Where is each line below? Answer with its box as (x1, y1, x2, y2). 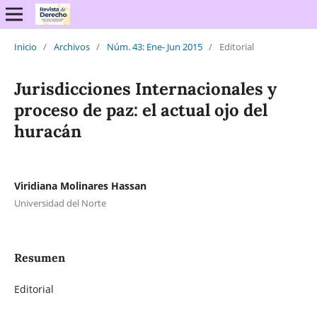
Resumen (13, 250, 65, 265)
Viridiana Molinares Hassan (13, 178, 146, 192)
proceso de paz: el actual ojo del (13, 98, 267, 121)
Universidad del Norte (13, 196, 106, 209)
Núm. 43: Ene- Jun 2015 (106, 40, 202, 53)
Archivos (53, 40, 90, 53)
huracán (13, 120, 81, 142)
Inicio (13, 40, 37, 53)
